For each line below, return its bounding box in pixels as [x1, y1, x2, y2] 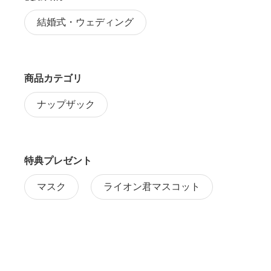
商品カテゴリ [24, 73, 82, 83]
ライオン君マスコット [103, 181, 200, 192]
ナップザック [37, 99, 95, 109]
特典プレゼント [24, 155, 92, 166]
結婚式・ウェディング [37, 16, 134, 27]
